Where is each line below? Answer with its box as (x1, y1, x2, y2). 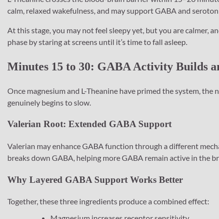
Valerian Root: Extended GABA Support (7, 119, 172, 130)
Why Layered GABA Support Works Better (7, 174, 183, 185)
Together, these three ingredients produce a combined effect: (7, 197, 209, 206)
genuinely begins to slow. (7, 97, 91, 107)
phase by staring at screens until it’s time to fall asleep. (7, 37, 187, 46)
